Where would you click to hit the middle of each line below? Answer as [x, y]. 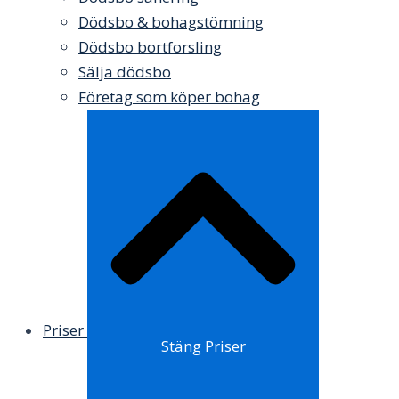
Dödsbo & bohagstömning [171, 22]
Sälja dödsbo [125, 72]
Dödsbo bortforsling [150, 47]
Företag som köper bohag [169, 97]
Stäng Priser [203, 346]
